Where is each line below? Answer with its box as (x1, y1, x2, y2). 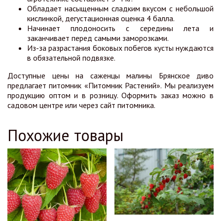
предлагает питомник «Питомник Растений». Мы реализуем (7, 80, 214, 91)
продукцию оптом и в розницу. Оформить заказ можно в (7, 90, 214, 101)
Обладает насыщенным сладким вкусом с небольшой (27, 3, 214, 14)
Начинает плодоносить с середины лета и (27, 23, 214, 34)
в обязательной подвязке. (27, 53, 115, 63)
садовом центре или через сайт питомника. (7, 100, 155, 110)
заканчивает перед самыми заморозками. (27, 33, 169, 43)
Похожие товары (7, 125, 123, 146)
